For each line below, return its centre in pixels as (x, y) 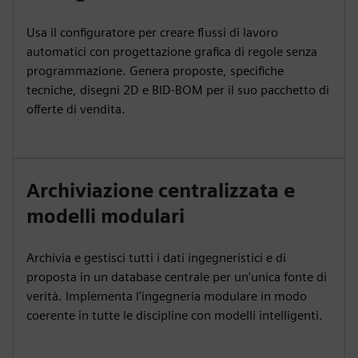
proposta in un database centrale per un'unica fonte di (177, 277)
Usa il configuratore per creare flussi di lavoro (152, 32)
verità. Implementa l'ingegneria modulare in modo (167, 296)
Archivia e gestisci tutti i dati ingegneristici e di (156, 258)
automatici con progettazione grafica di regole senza (172, 52)
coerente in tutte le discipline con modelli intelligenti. (175, 315)
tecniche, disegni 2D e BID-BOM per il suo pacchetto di (178, 90)
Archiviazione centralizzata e (161, 191)
